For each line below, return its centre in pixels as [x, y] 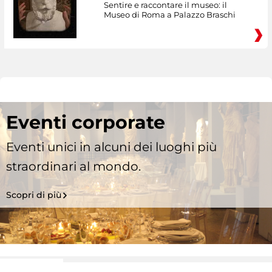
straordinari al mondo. [73, 167]
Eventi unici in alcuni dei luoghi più [111, 147]
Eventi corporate [86, 123]
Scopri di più [34, 195]
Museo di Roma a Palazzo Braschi [169, 14]
